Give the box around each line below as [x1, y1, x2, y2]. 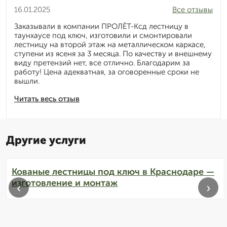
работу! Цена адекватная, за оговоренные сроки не [14, 67, 199, 77]
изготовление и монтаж [12, 177, 118, 188]
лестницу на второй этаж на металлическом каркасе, [14, 40, 206, 49]
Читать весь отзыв [14, 94, 80, 103]
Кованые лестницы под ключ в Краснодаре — [12, 166, 214, 177]
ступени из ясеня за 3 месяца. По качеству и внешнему [14, 49, 212, 58]
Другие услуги [6, 133, 86, 147]
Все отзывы [172, 5, 213, 14]
